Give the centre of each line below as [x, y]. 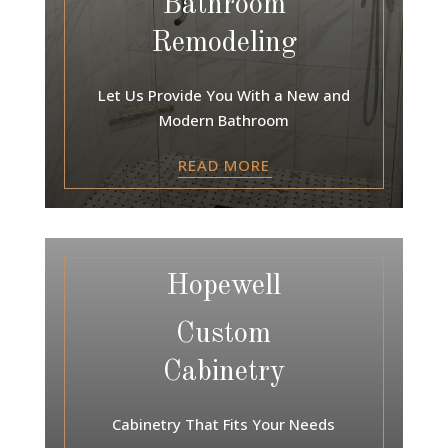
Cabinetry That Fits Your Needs [224, 423]
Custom [224, 334]
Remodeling [223, 43]
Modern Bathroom [223, 119]
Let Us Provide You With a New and [223, 94]
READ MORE [223, 164]
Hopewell [224, 286]
